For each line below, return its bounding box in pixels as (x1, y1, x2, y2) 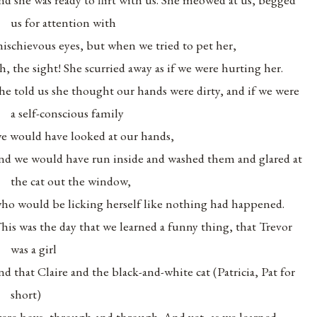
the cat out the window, (11, 172, 132, 189)
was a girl (11, 240, 57, 257)
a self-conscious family (11, 104, 125, 121)
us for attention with (11, 13, 117, 30)
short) (11, 285, 42, 302)
